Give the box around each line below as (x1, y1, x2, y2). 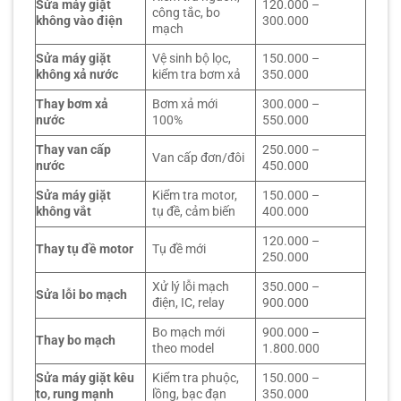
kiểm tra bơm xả (152, 67, 242, 83)
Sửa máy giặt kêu (36, 371, 134, 387)
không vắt (36, 204, 91, 220)
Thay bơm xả (36, 97, 108, 113)
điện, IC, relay (152, 295, 226, 311)
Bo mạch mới (152, 325, 226, 341)
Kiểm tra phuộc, (152, 371, 240, 387)
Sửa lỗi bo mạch (36, 287, 127, 303)
